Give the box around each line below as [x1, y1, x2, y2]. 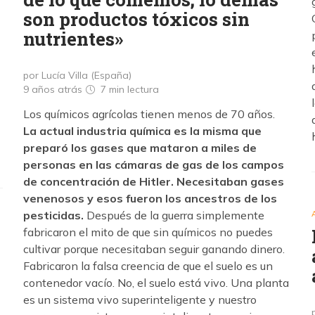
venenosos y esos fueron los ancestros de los [23, 191, 277, 205]
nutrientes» [23, 26, 123, 51]
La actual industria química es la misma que [23, 123, 262, 138]
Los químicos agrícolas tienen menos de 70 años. [23, 106, 275, 121]
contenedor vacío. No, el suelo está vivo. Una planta [23, 275, 289, 290]
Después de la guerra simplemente [84, 207, 264, 222]
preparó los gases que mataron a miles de [23, 140, 257, 155]
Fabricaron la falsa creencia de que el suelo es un [23, 258, 273, 273]
